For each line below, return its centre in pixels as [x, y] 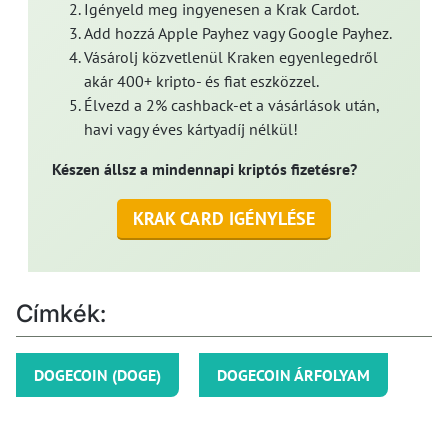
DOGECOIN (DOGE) [97, 374]
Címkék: [61, 313]
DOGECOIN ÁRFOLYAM [293, 374]
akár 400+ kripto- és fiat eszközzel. [201, 80]
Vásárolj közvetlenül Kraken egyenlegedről [231, 56]
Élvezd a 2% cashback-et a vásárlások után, [231, 104]
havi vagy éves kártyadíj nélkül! [191, 128]
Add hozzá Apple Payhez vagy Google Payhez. [238, 32]
